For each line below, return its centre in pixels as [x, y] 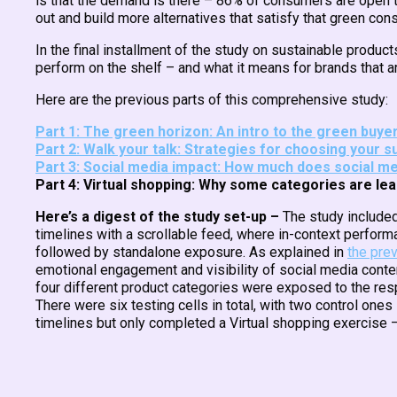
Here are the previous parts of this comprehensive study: [212, 100]
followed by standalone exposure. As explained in [191, 252]
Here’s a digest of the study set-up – [159, 217]
